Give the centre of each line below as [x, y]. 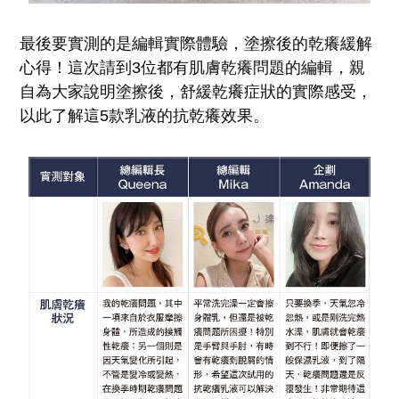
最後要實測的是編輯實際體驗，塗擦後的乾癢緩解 [196, 44]
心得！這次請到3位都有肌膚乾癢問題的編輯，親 [193, 68]
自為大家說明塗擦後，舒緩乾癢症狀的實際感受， [196, 92]
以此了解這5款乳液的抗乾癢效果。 [145, 116]
